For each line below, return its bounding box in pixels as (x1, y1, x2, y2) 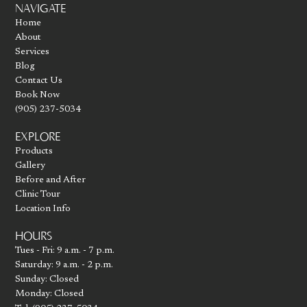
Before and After (15, 175, 86, 186)
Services (15, 47, 50, 58)
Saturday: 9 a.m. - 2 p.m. (15, 260, 114, 271)
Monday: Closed (15, 289, 84, 299)
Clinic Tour (15, 190, 61, 200)
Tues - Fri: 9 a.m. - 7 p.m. (15, 246, 115, 256)
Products (15, 147, 53, 157)
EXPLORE (15, 130, 61, 144)
